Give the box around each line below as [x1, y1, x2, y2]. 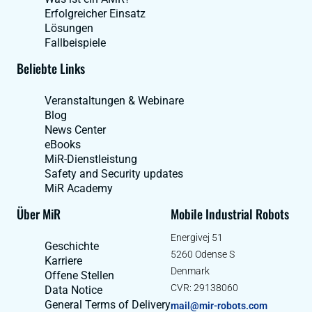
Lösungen [45, 21, 93, 35]
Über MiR [17, 204, 61, 223]
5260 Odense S [171, 248, 235, 260]
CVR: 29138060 [171, 281, 238, 293]
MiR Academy [45, 181, 113, 195]
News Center [45, 123, 106, 136]
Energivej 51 [171, 231, 223, 243]
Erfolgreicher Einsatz [45, 6, 146, 20]
